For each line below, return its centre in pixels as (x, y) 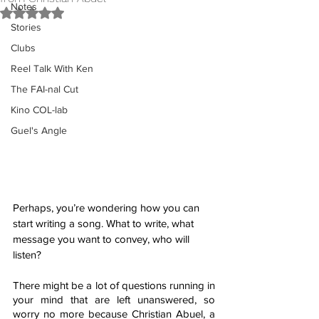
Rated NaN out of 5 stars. (89, 12)
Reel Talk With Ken (52, 68)
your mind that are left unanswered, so (114, 300)
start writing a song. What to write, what (105, 224)
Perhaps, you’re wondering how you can (108, 208)
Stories (26, 27)
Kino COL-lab (39, 110)
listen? (27, 255)
